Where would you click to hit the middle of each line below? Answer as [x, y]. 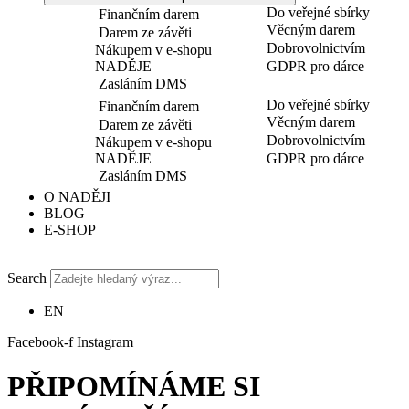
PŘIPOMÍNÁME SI [134, 387]
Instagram [105, 342]
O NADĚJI [77, 197]
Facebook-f [40, 342]
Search [27, 278]
